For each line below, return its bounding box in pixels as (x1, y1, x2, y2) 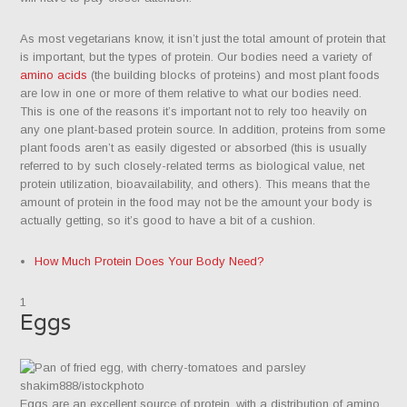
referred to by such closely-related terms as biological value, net (20, 159, 365, 174)
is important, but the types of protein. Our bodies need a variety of (20, 50, 372, 65)
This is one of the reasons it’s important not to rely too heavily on (20, 104, 368, 119)
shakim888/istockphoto (20, 378, 145, 392)
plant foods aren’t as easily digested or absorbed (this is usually (20, 141, 368, 155)
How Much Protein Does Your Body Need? (35, 254, 265, 269)
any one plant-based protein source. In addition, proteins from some (20, 123, 386, 137)
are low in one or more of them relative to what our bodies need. (20, 86, 362, 101)
